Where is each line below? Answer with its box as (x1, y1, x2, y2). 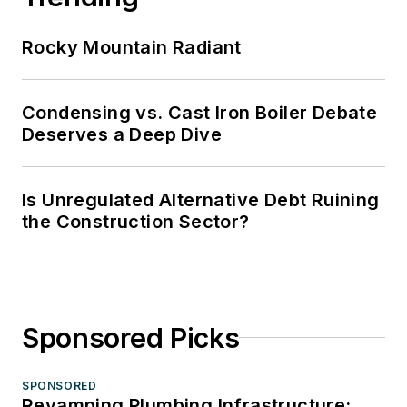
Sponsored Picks (22, 321, 240, 354)
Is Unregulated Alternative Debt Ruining (22, 188, 380, 211)
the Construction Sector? (22, 210, 250, 233)
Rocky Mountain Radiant (22, 35, 242, 58)
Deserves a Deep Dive (22, 123, 222, 145)
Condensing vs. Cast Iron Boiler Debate (22, 101, 378, 124)
